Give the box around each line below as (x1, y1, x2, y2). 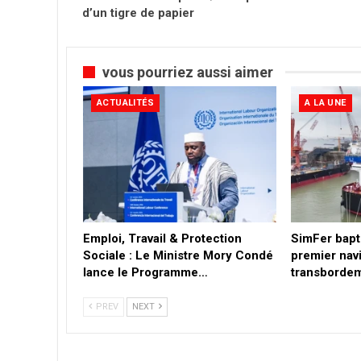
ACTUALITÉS (97, 98, 154, 109)
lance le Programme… (83, 264, 208, 280)
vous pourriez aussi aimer (102, 63, 273, 81)
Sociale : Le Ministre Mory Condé (83, 247, 273, 263)
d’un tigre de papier (82, 5, 194, 20)
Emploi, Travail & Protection (83, 230, 242, 246)
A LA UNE (305, 98, 346, 109)
